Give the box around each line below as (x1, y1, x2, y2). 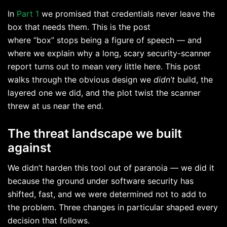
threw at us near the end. (8, 100, 106, 111)
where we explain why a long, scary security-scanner (8, 48, 211, 58)
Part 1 (17, 8, 39, 19)
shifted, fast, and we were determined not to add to (8, 189, 207, 200)
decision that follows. (8, 215, 92, 226)
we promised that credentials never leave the (39, 8, 215, 19)
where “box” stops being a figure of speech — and (8, 34, 202, 45)
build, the (175, 74, 213, 85)
